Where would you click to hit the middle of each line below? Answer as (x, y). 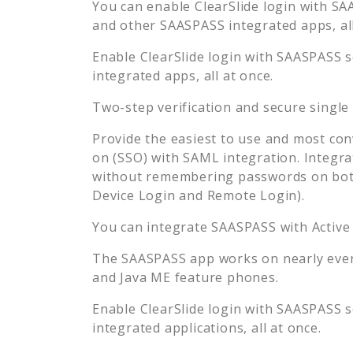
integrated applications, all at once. (207, 327)
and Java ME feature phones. (186, 277)
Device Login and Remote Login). (199, 195)
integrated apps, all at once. (183, 75)
